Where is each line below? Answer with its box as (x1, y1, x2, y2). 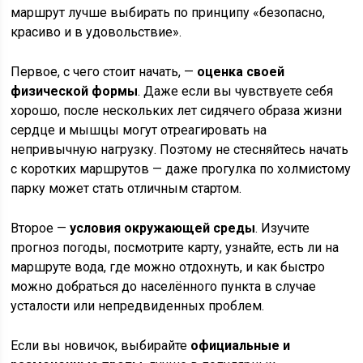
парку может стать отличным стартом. (11, 181, 242, 196)
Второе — (11, 220, 70, 236)
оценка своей (197, 64, 285, 79)
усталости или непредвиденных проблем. (11, 298, 265, 314)
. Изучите (255, 220, 310, 236)
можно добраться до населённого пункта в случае (11, 279, 317, 294)
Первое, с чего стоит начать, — (11, 64, 198, 79)
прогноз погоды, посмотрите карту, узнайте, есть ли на (11, 240, 340, 255)
